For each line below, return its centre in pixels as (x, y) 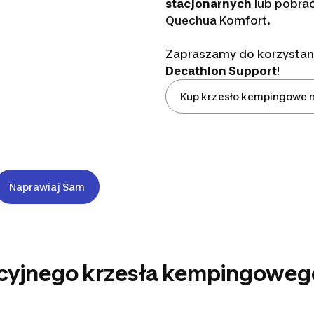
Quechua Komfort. (218, 20)
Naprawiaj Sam (47, 187)
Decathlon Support (221, 71)
